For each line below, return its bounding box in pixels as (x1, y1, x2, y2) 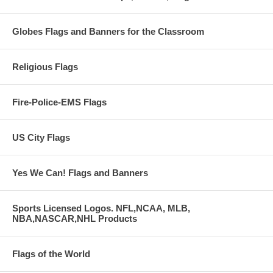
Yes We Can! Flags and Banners (12, 167, 148, 178)
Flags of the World (12, 248, 90, 259)
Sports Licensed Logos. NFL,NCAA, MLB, (12, 202, 190, 213)
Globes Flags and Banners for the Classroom (12, 26, 204, 37)
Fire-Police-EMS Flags (12, 96, 107, 107)
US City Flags (12, 132, 70, 143)
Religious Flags (12, 61, 78, 72)
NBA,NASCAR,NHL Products (12, 213, 137, 224)
